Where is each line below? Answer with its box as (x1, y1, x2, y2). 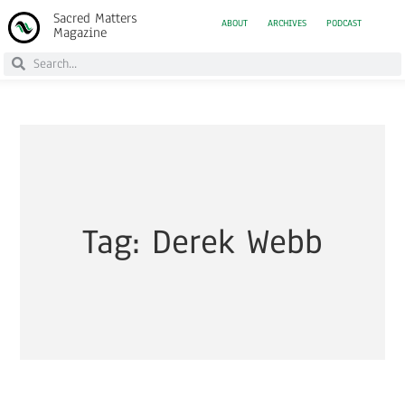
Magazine (53, 23, 108, 42)
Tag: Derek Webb (82, 219, 323, 266)
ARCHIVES (268, 16, 307, 31)
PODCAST (326, 16, 363, 31)
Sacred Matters (53, 8, 137, 27)
